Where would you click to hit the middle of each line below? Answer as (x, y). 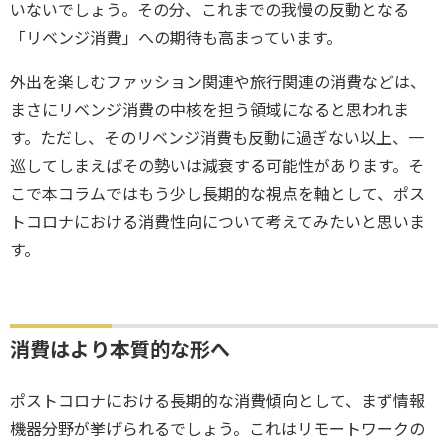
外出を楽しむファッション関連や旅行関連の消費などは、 (218, 81)
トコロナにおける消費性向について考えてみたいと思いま (217, 221)
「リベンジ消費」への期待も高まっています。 (176, 37)
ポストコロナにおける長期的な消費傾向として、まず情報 (217, 400)
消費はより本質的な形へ (120, 349)
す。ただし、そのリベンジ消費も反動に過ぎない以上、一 (217, 137)
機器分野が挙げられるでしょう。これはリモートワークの (217, 428)
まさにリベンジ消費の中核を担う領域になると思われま (209, 109)
